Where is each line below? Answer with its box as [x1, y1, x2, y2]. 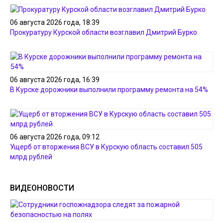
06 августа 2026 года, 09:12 [10, 133, 100, 141]
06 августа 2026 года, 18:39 [10, 18, 100, 26]
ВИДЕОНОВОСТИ [10, 183, 74, 193]
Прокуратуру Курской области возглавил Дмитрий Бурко [10, 28, 197, 36]
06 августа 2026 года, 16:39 [10, 76, 100, 84]
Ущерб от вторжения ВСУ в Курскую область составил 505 [10, 143, 203, 151]
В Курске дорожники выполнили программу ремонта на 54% [10, 86, 208, 94]
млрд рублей [10, 153, 52, 161]
